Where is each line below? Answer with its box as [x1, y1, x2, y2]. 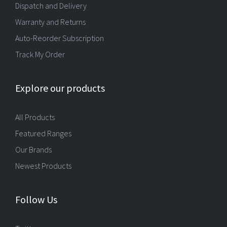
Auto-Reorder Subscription [15, 33, 104, 43]
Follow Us [15, 193, 57, 206]
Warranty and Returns [15, 17, 86, 27]
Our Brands [15, 144, 52, 155]
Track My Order [15, 49, 65, 59]
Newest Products [15, 161, 71, 171]
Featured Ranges [15, 128, 71, 138]
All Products [15, 112, 55, 122]
